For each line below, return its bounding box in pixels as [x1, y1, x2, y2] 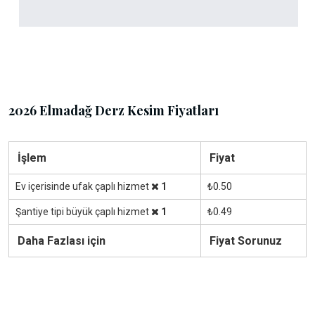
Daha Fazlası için [18, 234, 105, 248]
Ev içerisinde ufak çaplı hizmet [15, 181, 151, 193]
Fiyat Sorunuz [210, 234, 282, 248]
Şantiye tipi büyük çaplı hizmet [15, 206, 151, 218]
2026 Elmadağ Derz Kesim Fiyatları [8, 102, 219, 120]
